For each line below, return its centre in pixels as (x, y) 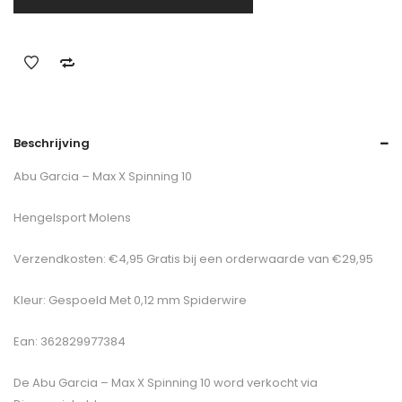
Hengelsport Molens (72, 218)
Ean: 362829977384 (70, 341)
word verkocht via (264, 383)
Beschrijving (52, 143)
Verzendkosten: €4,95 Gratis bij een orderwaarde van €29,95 (193, 259)
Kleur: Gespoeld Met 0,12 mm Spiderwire (130, 300)
